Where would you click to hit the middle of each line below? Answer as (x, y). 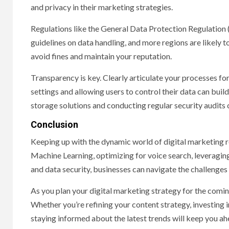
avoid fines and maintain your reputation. (101, 56)
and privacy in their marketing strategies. (102, 7)
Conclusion (54, 125)
